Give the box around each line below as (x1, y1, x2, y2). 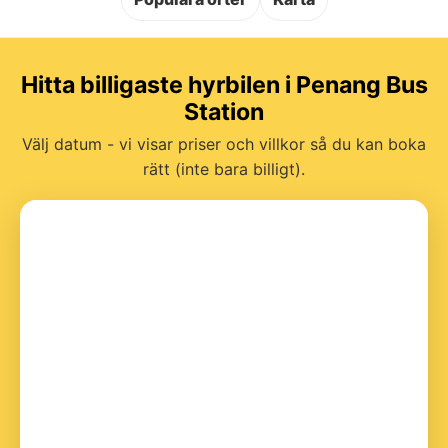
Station (184, 97, 264, 126)
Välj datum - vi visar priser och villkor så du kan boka (22, 133, 426, 154)
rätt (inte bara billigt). (143, 158, 305, 179)
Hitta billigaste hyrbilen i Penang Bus (20, 70, 428, 99)
